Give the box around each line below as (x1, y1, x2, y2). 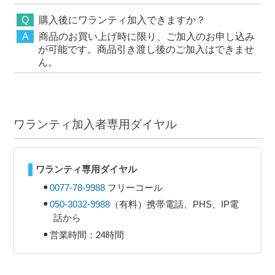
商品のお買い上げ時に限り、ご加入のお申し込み (39, 31, 255, 42)
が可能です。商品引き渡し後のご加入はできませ (38, 44, 255, 55)
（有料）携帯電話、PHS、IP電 (109, 199, 239, 210)
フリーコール (104, 182, 163, 193)
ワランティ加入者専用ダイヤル (14, 118, 177, 131)
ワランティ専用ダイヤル (35, 164, 137, 175)
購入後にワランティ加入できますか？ (39, 15, 206, 26)
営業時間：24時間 (49, 229, 124, 240)
